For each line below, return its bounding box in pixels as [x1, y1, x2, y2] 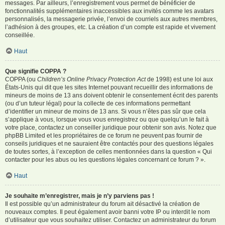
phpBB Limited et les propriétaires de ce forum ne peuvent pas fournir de [5, 132, 202, 139]
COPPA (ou [5, 75, 37, 83]
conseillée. [5, 31, 35, 39]
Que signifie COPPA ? [5, 67, 66, 75]
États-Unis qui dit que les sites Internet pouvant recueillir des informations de [5, 83, 213, 91]
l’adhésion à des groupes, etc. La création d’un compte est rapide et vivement [5, 23, 215, 31]
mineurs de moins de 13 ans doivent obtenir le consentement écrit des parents [5, 91, 218, 99]
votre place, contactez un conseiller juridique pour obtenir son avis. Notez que [5, 124, 216, 131]
